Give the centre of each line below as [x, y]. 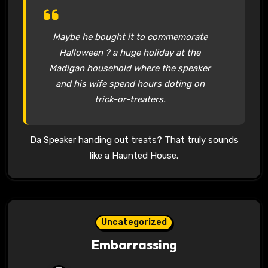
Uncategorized [134, 223]
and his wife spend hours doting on [130, 83]
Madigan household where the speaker [130, 68]
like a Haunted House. [134, 156]
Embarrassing [134, 245]
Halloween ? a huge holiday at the [130, 52]
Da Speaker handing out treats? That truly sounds [134, 140]
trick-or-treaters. [130, 99]
